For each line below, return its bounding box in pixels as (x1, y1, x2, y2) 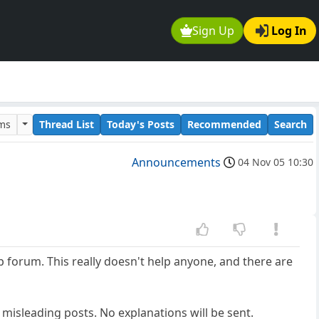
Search (274, 117, 307, 131)
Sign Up (192, 23, 235, 39)
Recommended (187, 117, 261, 131)
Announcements (132, 155, 221, 171)
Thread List (39, 117, 94, 131)
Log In (271, 23, 307, 39)
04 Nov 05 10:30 (238, 155, 313, 169)
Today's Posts (107, 117, 174, 131)
